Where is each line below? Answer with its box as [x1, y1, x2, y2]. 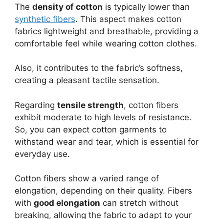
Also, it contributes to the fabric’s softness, [15, 63, 183, 73]
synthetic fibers [15, 14, 75, 24]
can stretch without [100, 198, 178, 208]
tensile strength [57, 100, 124, 110]
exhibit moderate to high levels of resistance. [15, 112, 192, 122]
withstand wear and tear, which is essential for [15, 136, 198, 147]
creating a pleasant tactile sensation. [15, 75, 159, 86]
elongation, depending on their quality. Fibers [15, 186, 192, 196]
